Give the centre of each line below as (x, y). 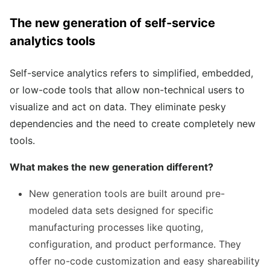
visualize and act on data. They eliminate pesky (118, 107)
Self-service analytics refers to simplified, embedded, (131, 73)
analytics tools (52, 41)
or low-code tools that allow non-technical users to (127, 90)
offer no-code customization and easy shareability (144, 261)
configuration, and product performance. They (135, 244)
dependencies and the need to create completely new (133, 124)
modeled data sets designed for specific (121, 211)
